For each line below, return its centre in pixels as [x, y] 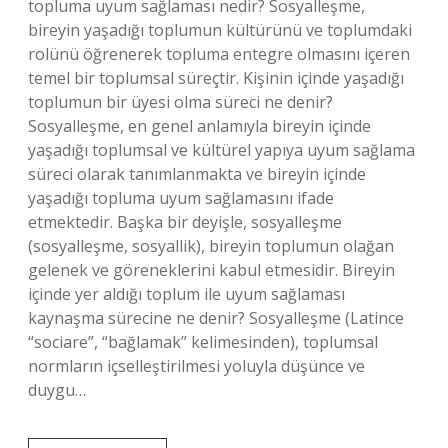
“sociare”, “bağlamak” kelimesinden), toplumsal [203, 342]
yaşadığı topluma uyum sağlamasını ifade [181, 198]
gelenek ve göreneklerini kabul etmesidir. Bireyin [211, 270]
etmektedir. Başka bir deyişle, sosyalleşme [185, 222]
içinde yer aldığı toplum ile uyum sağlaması [186, 294]
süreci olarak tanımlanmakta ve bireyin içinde [197, 174]
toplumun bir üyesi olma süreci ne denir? [180, 102]
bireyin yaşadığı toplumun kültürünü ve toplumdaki [220, 30]
